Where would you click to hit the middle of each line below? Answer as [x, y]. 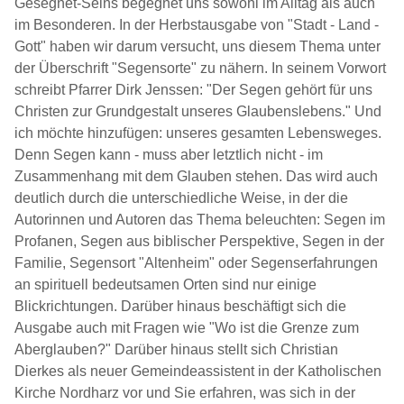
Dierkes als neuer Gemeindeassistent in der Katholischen [198, 371]
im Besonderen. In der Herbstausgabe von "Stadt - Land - [197, 24]
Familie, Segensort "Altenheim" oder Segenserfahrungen [196, 262]
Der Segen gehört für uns [292, 89]
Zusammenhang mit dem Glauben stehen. [148, 176]
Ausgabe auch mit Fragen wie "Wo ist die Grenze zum [187, 327]
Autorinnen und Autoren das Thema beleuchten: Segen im [200, 219]
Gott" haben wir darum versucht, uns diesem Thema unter [197, 46]
